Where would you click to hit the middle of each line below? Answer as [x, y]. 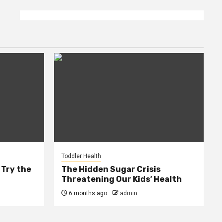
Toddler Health [81, 156]
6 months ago [87, 193]
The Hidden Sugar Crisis [111, 169]
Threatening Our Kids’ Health [121, 179]
